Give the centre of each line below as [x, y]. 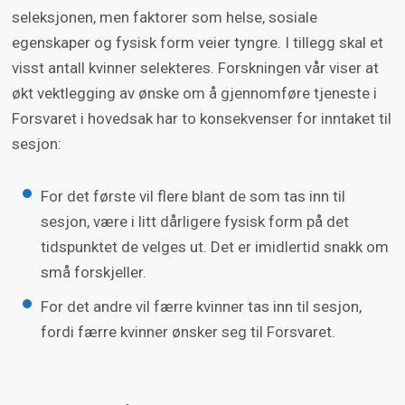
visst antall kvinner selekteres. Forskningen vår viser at [195, 67]
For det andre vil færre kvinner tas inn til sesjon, [201, 306]
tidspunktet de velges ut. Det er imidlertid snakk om [214, 246]
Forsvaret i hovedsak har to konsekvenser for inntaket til [201, 118]
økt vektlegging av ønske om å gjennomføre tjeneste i [194, 93]
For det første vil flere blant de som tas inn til [193, 196]
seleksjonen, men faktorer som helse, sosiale [164, 17]
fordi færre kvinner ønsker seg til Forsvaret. [188, 331]
